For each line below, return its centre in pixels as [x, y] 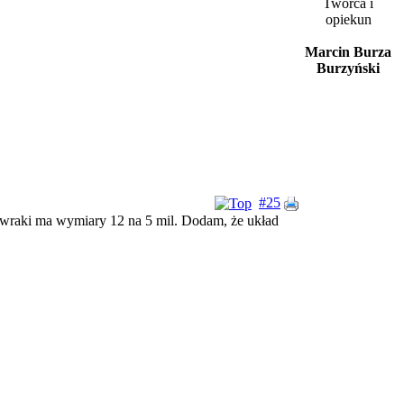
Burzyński [348, 68]
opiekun [348, 19]
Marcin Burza [348, 52]
